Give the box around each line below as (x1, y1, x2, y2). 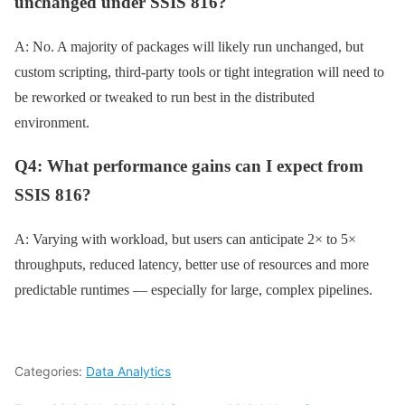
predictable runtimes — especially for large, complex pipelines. (14, 281, 372, 297)
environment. (14, 114, 89, 130)
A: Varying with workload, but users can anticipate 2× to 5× (14, 231, 356, 247)
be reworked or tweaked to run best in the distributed (14, 89, 315, 105)
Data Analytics (86, 363, 171, 379)
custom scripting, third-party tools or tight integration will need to (14, 63, 384, 80)
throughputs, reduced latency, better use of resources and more (14, 256, 369, 272)
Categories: (14, 363, 86, 379)
